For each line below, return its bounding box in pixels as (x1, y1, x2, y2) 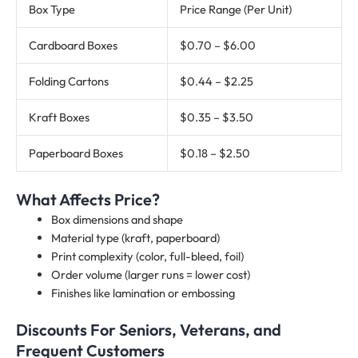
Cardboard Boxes (28, 38, 117, 54)
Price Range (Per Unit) (179, 2, 292, 18)
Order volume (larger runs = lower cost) (50, 267, 250, 283)
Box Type (28, 2, 75, 18)
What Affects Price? (16, 189, 160, 210)
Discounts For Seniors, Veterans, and (16, 319, 281, 340)
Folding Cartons (28, 74, 109, 89)
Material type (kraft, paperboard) (50, 230, 220, 246)
